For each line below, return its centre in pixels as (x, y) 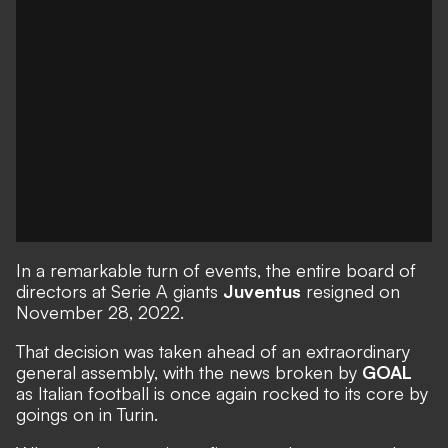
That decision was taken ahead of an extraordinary (213, 351)
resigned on (350, 291)
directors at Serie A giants (119, 291)
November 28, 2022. (100, 312)
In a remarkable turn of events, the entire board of (216, 270)
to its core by (373, 393)
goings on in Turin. (87, 414)
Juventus (262, 291)
